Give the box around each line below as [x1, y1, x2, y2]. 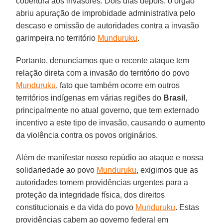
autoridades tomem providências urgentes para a [16, 178, 189, 187]
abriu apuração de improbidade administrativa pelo [16, 8, 196, 17]
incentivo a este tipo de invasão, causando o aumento [16, 118, 206, 127]
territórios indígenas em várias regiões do [16, 93, 164, 102]
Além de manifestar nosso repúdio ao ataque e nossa [16, 153, 204, 162]
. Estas [175, 203, 200, 212]
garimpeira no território [16, 33, 98, 42]
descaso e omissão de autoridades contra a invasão [16, 21, 200, 30]
